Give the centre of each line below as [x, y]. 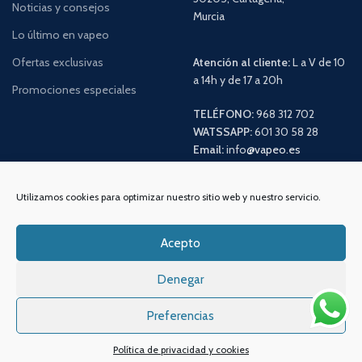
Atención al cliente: [242, 63]
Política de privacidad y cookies [181, 349]
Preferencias [181, 316]
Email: [208, 150]
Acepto [181, 243]
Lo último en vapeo [61, 35]
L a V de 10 [318, 63]
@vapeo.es [274, 150]
